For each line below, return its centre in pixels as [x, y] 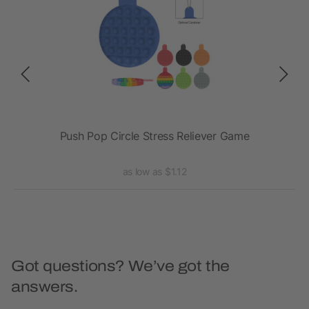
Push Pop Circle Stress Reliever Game [154, 136]
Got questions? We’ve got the [120, 267]
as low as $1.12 [154, 172]
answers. [44, 287]
